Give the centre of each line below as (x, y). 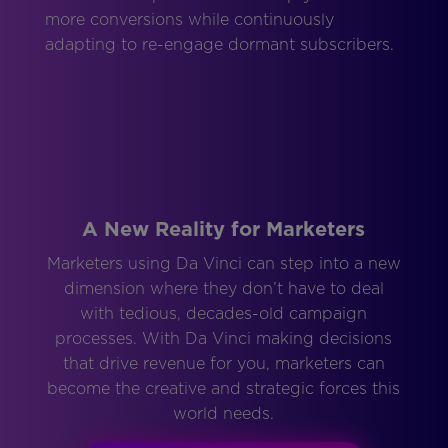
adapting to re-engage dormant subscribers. (219, 45)
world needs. (224, 414)
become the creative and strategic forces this (224, 389)
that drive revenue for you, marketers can (223, 364)
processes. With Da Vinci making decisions (224, 339)
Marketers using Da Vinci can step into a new (223, 264)
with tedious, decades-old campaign (224, 314)
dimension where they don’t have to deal (223, 289)
